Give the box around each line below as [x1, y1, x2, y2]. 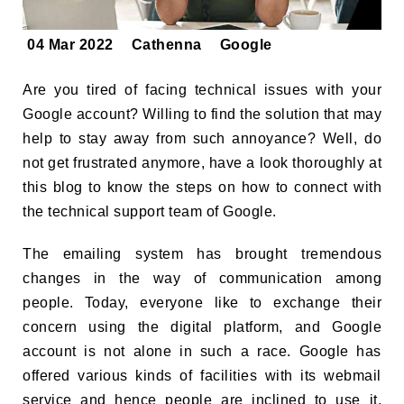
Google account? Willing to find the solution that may [23, 106, 381, 123]
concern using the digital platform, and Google [23, 319, 381, 335]
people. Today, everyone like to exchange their [23, 295, 381, 311]
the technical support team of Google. [23, 204, 280, 220]
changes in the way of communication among [23, 271, 381, 287]
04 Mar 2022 [27, 37, 114, 53]
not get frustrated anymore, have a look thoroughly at [23, 155, 381, 171]
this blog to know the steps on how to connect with [23, 179, 381, 196]
